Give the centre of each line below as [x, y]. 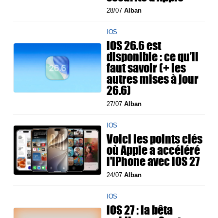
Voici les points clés [155, 139]
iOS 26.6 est [134, 45]
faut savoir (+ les [146, 68]
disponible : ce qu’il [153, 57]
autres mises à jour [153, 79]
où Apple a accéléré [154, 150]
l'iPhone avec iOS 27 [153, 161]
